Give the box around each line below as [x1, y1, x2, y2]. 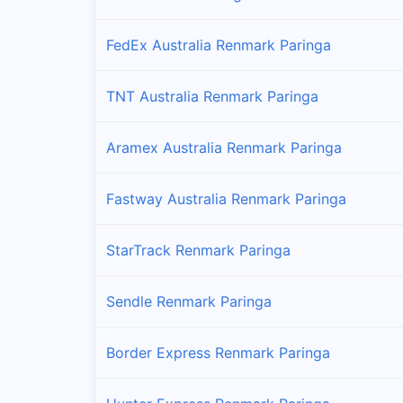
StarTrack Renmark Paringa [106, 240, 291, 259]
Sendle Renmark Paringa [106, 291, 272, 310]
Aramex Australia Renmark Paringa [106, 138, 342, 157]
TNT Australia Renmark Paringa [106, 86, 318, 105]
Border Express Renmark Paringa [106, 343, 330, 362]
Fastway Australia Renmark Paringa [106, 189, 346, 208]
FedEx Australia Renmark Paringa [106, 35, 331, 54]
